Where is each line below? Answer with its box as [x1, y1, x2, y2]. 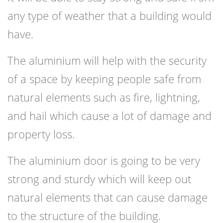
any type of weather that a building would [7, 8, 212, 23]
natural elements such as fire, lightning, [7, 90, 200, 105]
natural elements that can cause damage [7, 190, 208, 205]
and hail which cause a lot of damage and [7, 108, 212, 123]
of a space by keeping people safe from [7, 71, 201, 87]
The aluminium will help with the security [7, 53, 207, 68]
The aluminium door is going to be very [7, 153, 200, 168]
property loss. [7, 126, 75, 142]
